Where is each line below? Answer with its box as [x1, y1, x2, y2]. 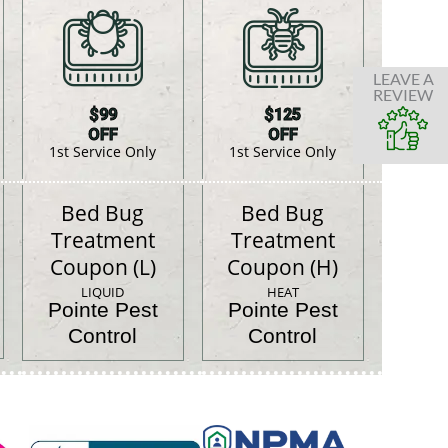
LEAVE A [372, 69, 434, 88]
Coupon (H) [227, 253, 339, 282]
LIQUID [81, 283, 125, 302]
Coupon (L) [49, 253, 156, 282]
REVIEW [373, 85, 433, 104]
